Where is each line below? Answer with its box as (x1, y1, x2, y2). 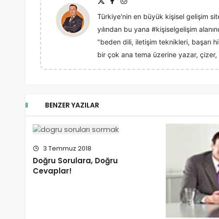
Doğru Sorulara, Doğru (33, 155, 118, 166)
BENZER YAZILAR (45, 100, 99, 110)
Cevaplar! (33, 166, 72, 176)
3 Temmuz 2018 (42, 144, 91, 153)
